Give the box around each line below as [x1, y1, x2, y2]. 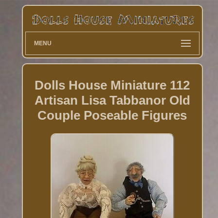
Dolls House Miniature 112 [35, 77, 190, 92]
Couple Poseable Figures [37, 108, 187, 123]
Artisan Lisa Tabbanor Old [34, 92, 190, 108]
